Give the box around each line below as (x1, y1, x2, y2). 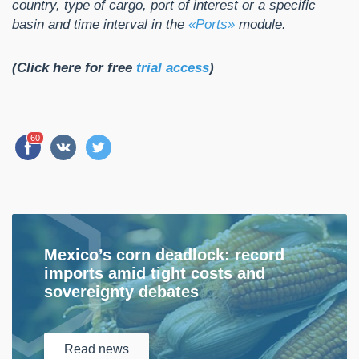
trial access (136, 60, 209, 76)
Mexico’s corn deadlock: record (44, 246, 284, 264)
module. (235, 17, 286, 33)
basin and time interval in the (12, 17, 188, 33)
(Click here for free (12, 60, 136, 76)
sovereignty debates (44, 283, 199, 301)
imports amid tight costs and (44, 264, 265, 283)
